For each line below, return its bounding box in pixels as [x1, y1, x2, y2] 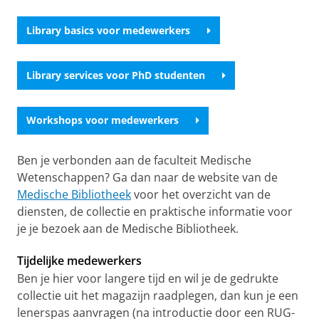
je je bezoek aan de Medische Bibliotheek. [17, 220, 239, 236]
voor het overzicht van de [131, 186, 271, 202]
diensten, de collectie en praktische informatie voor [17, 203, 293, 219]
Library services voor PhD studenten [26, 68, 205, 83]
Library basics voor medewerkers [26, 23, 190, 37]
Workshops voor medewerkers [26, 113, 179, 127]
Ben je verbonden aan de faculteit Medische [17, 152, 251, 168]
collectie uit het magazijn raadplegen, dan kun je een [17, 287, 298, 303]
